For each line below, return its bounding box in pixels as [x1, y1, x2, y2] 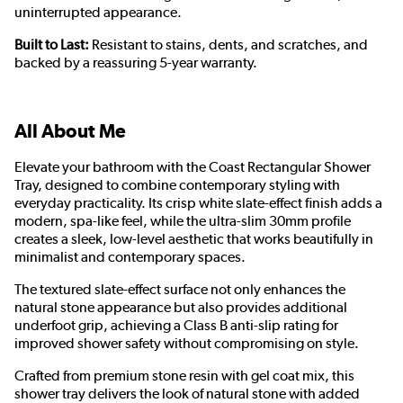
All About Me [14, 120, 126, 143]
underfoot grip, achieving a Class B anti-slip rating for [14, 317, 338, 335]
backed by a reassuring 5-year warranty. [14, 54, 257, 72]
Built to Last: [14, 36, 89, 54]
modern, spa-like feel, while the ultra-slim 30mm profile [14, 212, 351, 230]
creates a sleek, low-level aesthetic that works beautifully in [14, 230, 373, 248]
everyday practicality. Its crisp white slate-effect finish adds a [14, 194, 382, 212]
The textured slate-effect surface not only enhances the [14, 281, 345, 299]
